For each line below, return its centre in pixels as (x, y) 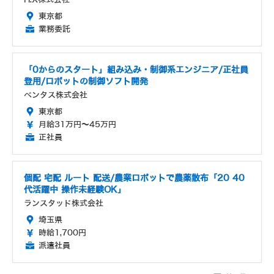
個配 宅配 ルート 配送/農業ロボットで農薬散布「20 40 (134, 178)
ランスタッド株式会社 (64, 203)
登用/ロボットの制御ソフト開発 (86, 81)
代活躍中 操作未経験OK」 (75, 190)
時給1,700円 (62, 232)
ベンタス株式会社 (56, 95)
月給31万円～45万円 (77, 124)
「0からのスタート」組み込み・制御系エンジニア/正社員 (136, 70)
